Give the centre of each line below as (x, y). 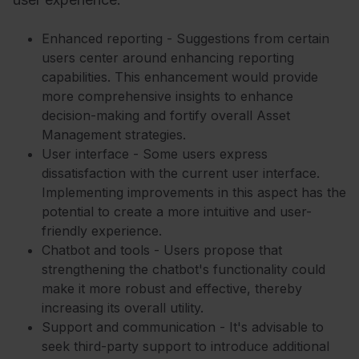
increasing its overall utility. (123, 307)
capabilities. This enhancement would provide (180, 77)
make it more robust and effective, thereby (172, 288)
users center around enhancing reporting (168, 57)
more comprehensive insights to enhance (167, 96)
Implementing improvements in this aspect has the (194, 192)
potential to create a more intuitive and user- (177, 211)
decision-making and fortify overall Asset (166, 115)
